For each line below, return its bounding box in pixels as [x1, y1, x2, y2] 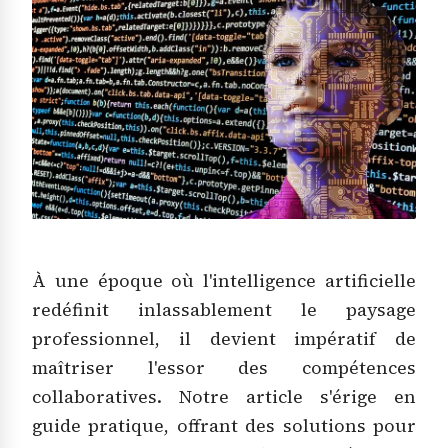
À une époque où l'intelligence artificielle [32, 268, 416, 293]
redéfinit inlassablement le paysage [32, 297, 416, 322]
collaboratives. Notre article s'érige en [32, 384, 416, 409]
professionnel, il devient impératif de [32, 326, 416, 351]
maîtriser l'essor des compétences [32, 355, 416, 380]
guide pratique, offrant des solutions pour [32, 413, 416, 438]
